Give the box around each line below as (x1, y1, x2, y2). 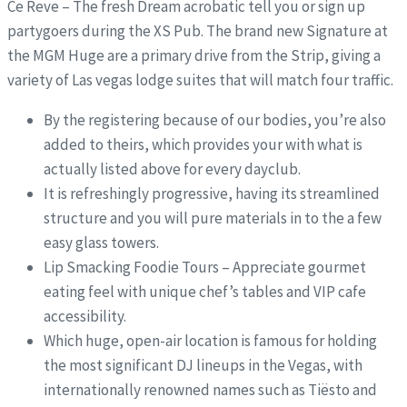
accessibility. (44, 305, 126, 326)
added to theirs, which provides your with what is (44, 134, 362, 154)
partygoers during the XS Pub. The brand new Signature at (7, 20, 388, 41)
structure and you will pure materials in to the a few (44, 207, 382, 228)
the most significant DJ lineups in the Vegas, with (44, 354, 362, 375)
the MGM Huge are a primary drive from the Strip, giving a (7, 45, 381, 65)
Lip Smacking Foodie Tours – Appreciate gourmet (44, 256, 366, 277)
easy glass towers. (44, 232, 159, 253)
